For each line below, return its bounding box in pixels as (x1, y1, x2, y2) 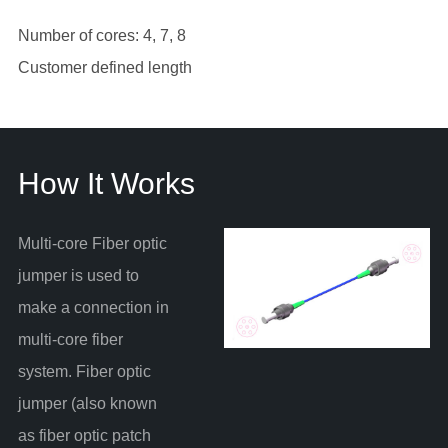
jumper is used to (17, 266, 139, 284)
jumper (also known (17, 394, 157, 412)
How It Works (17, 166, 195, 200)
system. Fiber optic (17, 362, 151, 380)
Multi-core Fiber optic (17, 234, 167, 252)
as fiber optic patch (17, 426, 151, 444)
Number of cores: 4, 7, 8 (17, 26, 186, 44)
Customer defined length (17, 58, 192, 76)
